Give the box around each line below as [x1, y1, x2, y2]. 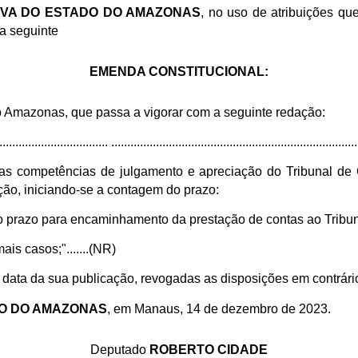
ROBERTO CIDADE [146, 342, 268, 356]
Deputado [90, 342, 146, 356]
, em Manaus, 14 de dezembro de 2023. [107, 301, 332, 316]
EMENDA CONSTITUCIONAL [89, 65, 265, 79]
